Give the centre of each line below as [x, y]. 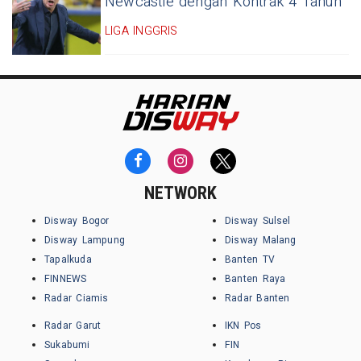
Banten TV [250, 260]
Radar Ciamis [77, 299]
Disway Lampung [85, 241]
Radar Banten [257, 299]
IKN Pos [243, 326]
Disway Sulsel [258, 221]
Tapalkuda [68, 260]
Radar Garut [73, 326]
